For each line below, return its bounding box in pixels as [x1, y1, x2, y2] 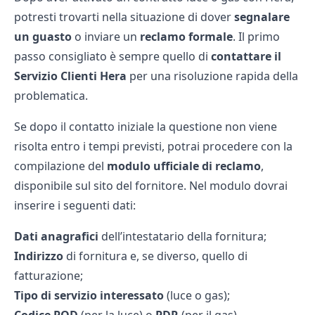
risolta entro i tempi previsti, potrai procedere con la [14, 139, 292, 154]
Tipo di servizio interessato [14, 288, 164, 303]
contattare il [211, 49, 281, 64]
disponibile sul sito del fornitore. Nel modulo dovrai [14, 178, 288, 193]
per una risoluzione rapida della [127, 68, 298, 84]
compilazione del [14, 158, 107, 174]
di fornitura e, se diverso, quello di [63, 248, 247, 264]
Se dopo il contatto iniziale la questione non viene [14, 119, 277, 134]
